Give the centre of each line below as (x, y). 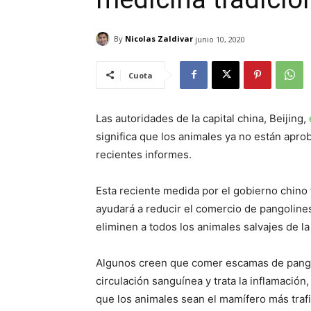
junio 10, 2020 (220, 39)
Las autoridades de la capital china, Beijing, (202, 118)
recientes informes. (144, 154)
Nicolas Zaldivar (159, 39)
